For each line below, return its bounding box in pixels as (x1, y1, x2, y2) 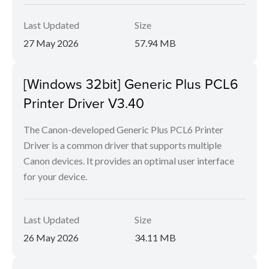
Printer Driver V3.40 (23, 93, 144, 113)
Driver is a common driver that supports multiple (23, 139, 222, 151)
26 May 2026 (23, 232, 79, 244)
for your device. (23, 171, 87, 183)
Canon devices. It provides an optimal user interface (23, 155, 234, 167)
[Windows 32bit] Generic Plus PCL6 (23, 74, 238, 94)
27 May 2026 (23, 37, 79, 49)
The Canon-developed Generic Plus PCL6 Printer (23, 124, 223, 136)
